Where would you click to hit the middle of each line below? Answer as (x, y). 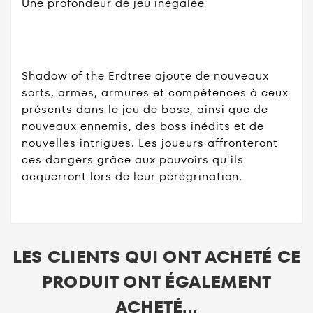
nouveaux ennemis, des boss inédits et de (143, 126)
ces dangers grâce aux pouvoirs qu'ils (133, 159)
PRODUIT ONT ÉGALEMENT (156, 282)
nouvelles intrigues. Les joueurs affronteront (150, 143)
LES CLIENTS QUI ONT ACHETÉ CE (156, 257)
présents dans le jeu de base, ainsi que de (145, 109)
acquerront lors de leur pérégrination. (132, 176)
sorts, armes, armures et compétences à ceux (155, 92)
